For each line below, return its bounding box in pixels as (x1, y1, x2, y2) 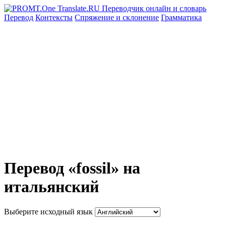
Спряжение (75, 13, 116, 22)
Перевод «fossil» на (4, 159, 140, 178)
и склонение (116, 13, 159, 22)
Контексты (35, 13, 73, 22)
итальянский (4, 178, 99, 196)
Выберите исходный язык (4, 207, 93, 216)
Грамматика (161, 13, 202, 22)
